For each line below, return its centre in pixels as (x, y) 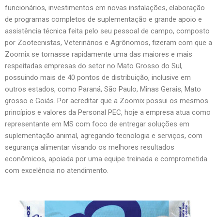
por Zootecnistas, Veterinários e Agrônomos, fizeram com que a (108, 42)
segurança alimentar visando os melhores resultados (90, 147)
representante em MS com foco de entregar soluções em (97, 124)
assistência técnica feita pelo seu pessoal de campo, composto (107, 31)
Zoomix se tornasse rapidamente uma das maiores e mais (99, 54)
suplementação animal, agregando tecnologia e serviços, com (104, 135)
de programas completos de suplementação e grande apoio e (103, 19)
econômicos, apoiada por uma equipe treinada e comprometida (106, 159)
